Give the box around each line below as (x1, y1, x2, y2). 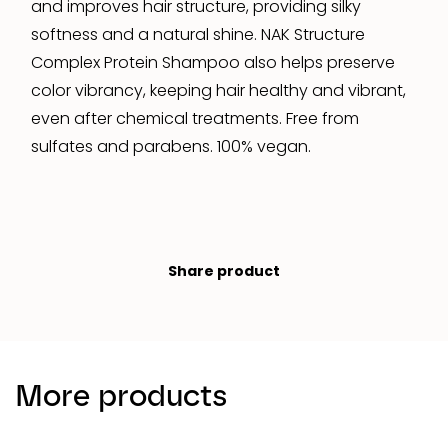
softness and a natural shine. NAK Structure (31, 22, 365, 46)
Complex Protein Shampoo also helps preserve (31, 50, 395, 74)
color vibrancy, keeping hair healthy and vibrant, (31, 78, 406, 102)
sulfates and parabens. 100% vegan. (31, 134, 311, 158)
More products (15, 376, 228, 414)
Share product (168, 260, 280, 281)
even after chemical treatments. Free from (31, 106, 359, 130)
